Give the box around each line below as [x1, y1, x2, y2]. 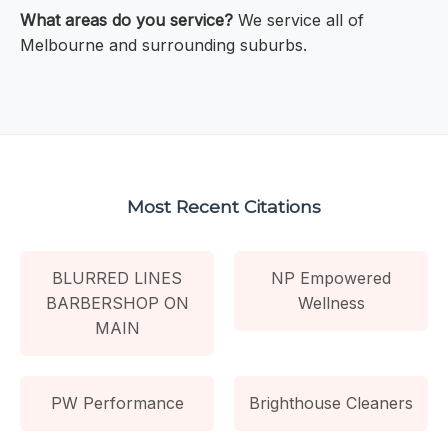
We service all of [233, 10, 364, 31]
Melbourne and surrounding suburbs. [20, 35, 307, 56]
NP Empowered [271, 267, 391, 288]
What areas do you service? [20, 10, 233, 31]
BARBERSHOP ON [45, 292, 189, 313]
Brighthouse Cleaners [249, 392, 413, 413]
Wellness [297, 292, 365, 313]
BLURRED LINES [52, 267, 182, 288]
